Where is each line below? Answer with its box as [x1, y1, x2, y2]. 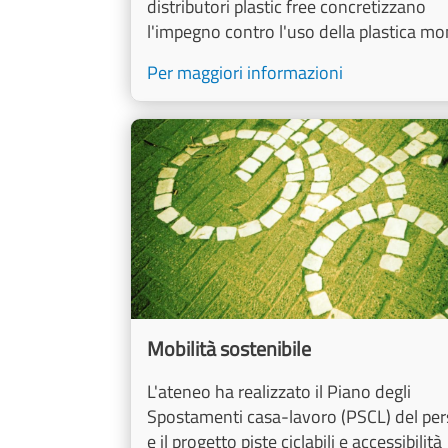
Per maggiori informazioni [147, 59, 343, 87]
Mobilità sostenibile [147, 333, 311, 365]
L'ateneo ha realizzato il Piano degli [147, 378, 411, 406]
